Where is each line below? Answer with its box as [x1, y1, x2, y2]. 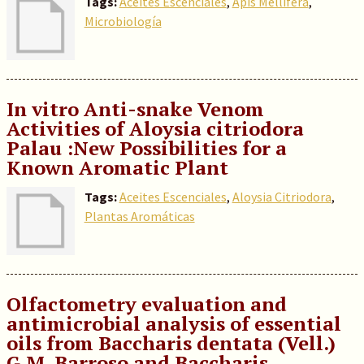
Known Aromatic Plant [6, 154, 228, 180]
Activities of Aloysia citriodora [6, 115, 304, 141]
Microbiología [84, 13, 162, 29]
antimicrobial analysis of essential [6, 310, 341, 336]
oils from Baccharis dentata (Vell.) [6, 330, 336, 356]
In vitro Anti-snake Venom [6, 96, 264, 122]
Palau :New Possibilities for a [6, 135, 287, 161]
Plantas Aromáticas [84, 208, 195, 224]
